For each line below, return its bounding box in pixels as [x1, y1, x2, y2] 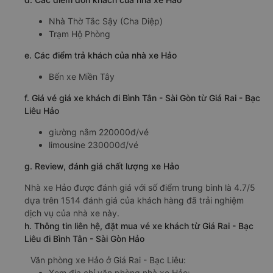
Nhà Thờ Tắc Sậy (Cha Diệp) [49, 15, 163, 26]
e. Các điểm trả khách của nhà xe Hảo [24, 49, 177, 60]
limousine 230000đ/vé [49, 139, 138, 150]
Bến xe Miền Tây [49, 71, 115, 82]
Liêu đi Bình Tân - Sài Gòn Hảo [24, 233, 144, 244]
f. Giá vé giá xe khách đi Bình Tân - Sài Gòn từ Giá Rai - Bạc [24, 92, 260, 103]
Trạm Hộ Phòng [49, 28, 110, 39]
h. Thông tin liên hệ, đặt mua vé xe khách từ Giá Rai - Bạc [24, 220, 253, 231]
